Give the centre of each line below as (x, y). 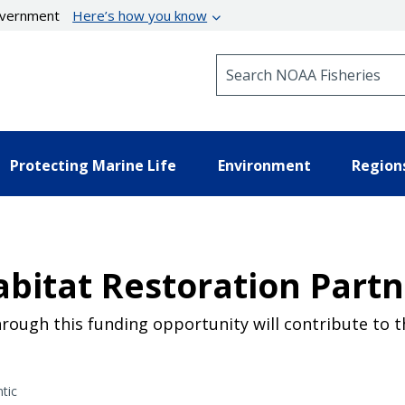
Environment (264, 165)
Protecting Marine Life (93, 165)
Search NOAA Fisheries (289, 62)
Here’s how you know (140, 15)
